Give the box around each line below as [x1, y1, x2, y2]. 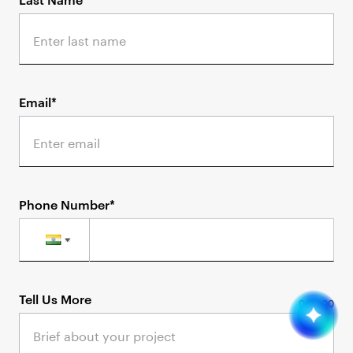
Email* [19, 93, 58, 111]
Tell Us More [19, 290, 92, 308]
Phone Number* [19, 195, 116, 214]
